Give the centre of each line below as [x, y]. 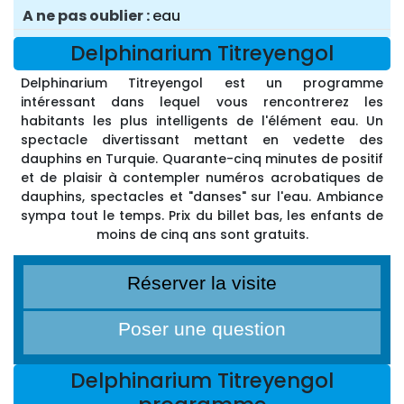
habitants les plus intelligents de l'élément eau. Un [202, 121]
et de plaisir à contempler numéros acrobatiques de [202, 178]
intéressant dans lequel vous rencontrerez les [202, 102]
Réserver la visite [202, 283]
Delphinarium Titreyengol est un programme [202, 83]
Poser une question [202, 329]
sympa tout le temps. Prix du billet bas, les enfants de [202, 216]
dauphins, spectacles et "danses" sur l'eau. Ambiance [202, 197]
